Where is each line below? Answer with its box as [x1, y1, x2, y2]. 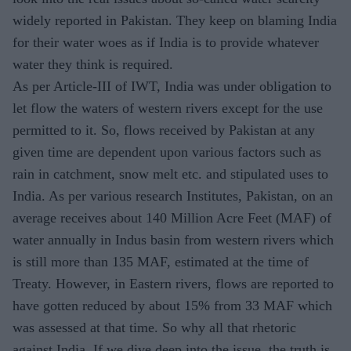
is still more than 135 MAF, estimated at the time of [13, 254, 309, 270]
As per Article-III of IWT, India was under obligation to [13, 78, 331, 95]
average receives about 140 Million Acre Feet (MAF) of [13, 210, 331, 226]
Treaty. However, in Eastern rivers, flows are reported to [13, 276, 334, 292]
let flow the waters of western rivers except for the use [13, 100, 323, 117]
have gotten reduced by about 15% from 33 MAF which [13, 298, 332, 314]
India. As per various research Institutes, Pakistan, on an [13, 188, 333, 204]
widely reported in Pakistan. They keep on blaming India [13, 13, 337, 29]
